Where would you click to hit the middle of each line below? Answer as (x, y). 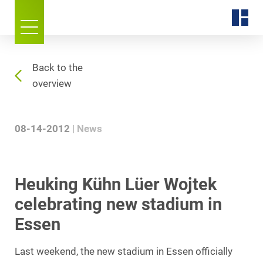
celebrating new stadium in (118, 204)
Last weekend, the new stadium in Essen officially (124, 252)
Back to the (58, 68)
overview (52, 84)
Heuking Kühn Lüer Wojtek (116, 184)
